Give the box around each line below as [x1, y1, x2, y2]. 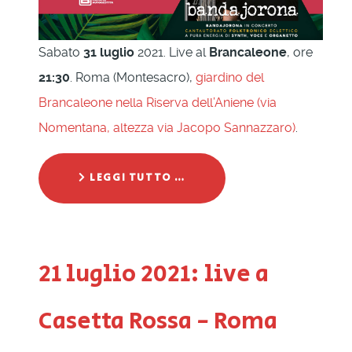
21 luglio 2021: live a [38, 257, 269, 292]
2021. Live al [134, 45, 209, 60]
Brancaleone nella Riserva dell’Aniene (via [38, 95, 277, 111]
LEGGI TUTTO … [86, 170, 186, 186]
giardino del [196, 70, 264, 86]
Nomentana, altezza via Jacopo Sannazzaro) [38, 120, 295, 136]
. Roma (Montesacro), [70, 70, 196, 86]
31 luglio [80, 45, 134, 60]
